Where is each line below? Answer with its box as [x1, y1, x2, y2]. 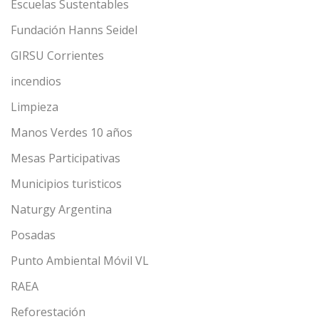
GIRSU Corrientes [11, 47, 104, 63]
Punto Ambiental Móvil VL [11, 252, 149, 268]
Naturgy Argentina [11, 201, 112, 217]
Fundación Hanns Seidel [11, 21, 137, 38]
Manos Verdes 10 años [11, 124, 132, 140]
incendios [11, 73, 61, 89]
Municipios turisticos [11, 175, 122, 192]
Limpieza [11, 98, 58, 115]
